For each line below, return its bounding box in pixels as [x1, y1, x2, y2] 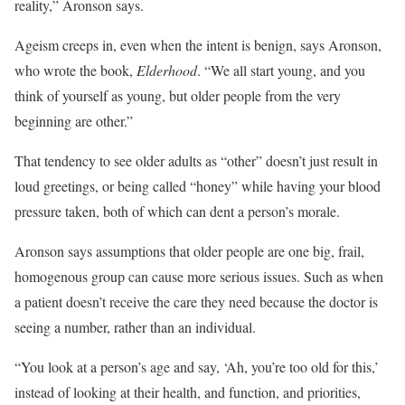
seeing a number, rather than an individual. [14, 316, 256, 336]
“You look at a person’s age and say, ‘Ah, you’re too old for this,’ [14, 356, 379, 376]
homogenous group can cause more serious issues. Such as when [14, 266, 383, 286]
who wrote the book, [14, 60, 137, 80]
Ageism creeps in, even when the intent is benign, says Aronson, [14, 34, 381, 54]
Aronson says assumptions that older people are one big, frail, [14, 240, 364, 260]
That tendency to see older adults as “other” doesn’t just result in [14, 150, 378, 170]
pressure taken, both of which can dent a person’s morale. [14, 201, 340, 221]
